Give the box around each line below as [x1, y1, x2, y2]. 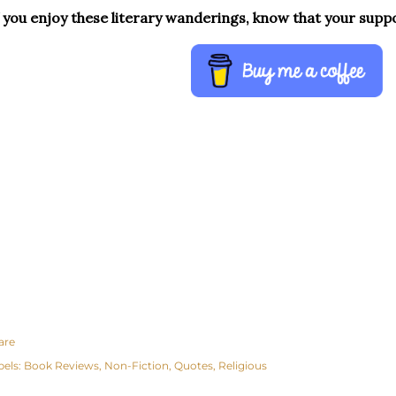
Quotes [174, 358, 213, 372]
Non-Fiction [104, 358, 169, 372]
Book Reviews [24, 358, 99, 372]
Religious [218, 358, 267, 372]
